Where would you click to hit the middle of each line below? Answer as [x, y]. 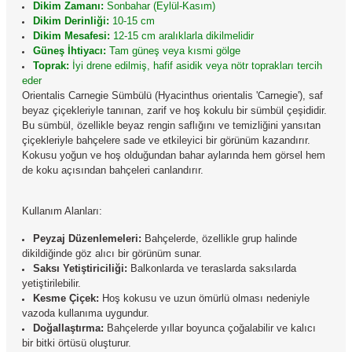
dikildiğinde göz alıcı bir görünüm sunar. [112, 253]
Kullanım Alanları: [62, 211]
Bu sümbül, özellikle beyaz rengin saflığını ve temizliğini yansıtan [171, 125]
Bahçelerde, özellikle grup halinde [220, 238]
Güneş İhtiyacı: [70, 51]
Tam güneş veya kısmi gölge [174, 51]
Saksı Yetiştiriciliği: [81, 268]
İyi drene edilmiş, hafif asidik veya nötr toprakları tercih [196, 66]
